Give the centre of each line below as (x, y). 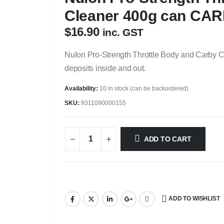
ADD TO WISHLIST (194, 198)
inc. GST (123, 32)
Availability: (82, 88)
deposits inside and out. (105, 68)
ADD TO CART (167, 139)
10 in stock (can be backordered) (144, 88)
